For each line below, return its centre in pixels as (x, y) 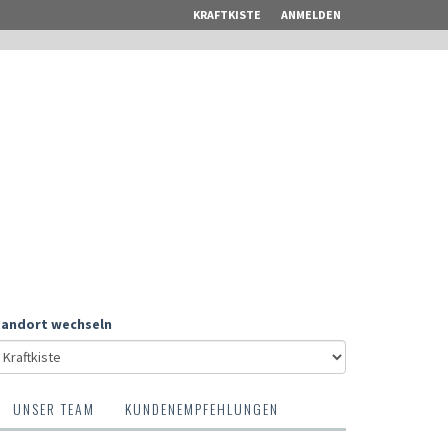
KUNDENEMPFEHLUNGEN (202, 408)
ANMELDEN (311, 14)
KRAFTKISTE (227, 14)
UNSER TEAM (54, 408)
